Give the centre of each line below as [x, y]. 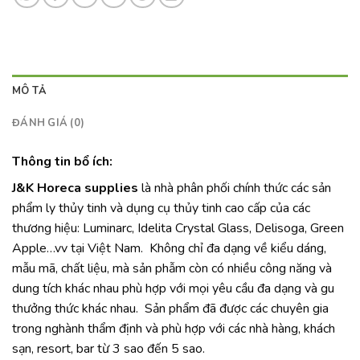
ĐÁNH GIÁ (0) [49, 123]
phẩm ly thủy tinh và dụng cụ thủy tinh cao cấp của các [161, 209]
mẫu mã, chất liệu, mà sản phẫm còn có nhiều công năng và [172, 269]
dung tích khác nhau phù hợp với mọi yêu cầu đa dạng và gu [173, 289]
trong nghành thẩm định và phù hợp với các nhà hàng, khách [174, 329]
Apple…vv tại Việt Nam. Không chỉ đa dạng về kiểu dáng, [169, 249]
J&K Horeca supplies [75, 188]
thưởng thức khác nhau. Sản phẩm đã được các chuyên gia [170, 309]
